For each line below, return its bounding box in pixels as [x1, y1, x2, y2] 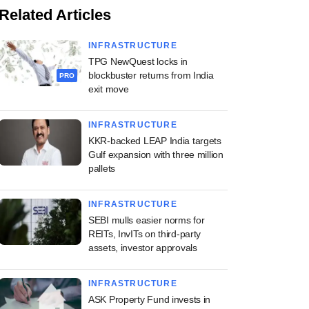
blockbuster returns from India [88, 69, 214, 81]
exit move [88, 83, 129, 94]
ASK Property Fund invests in [88, 293, 211, 305]
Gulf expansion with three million [88, 148, 223, 160]
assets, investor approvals [88, 241, 197, 253]
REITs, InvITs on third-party [88, 228, 201, 239]
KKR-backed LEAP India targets [88, 134, 221, 146]
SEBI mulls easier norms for [88, 214, 205, 226]
